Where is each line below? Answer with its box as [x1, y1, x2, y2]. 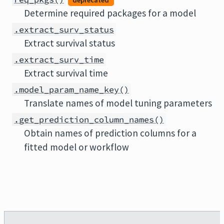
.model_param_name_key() [14, 84, 129, 95]
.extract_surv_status [14, 24, 114, 35]
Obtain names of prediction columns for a [24, 127, 196, 139]
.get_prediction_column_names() [14, 114, 164, 125]
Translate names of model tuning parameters [24, 97, 212, 109]
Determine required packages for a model [24, 7, 196, 19]
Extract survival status [24, 37, 115, 49]
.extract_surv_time [14, 54, 104, 65]
